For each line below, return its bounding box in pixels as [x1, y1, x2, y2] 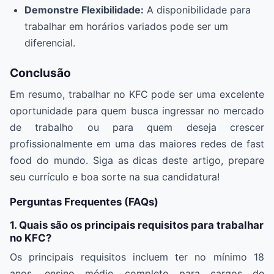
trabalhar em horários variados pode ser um [24, 20, 228, 33]
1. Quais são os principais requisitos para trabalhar [10, 219, 264, 232]
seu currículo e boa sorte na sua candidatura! [10, 170, 220, 183]
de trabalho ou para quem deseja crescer [10, 120, 264, 133]
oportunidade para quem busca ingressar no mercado [10, 104, 264, 117]
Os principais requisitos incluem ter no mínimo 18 [10, 250, 264, 263]
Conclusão [10, 65, 71, 81]
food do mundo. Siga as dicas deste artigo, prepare [10, 154, 264, 166]
